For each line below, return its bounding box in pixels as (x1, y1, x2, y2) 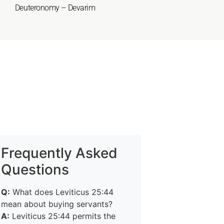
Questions (1, 161, 69, 178)
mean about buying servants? (1, 199, 112, 209)
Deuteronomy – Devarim (14, 3, 95, 12)
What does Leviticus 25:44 (10, 187, 113, 197)
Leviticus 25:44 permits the (9, 211, 115, 221)
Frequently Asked (1, 144, 117, 161)
